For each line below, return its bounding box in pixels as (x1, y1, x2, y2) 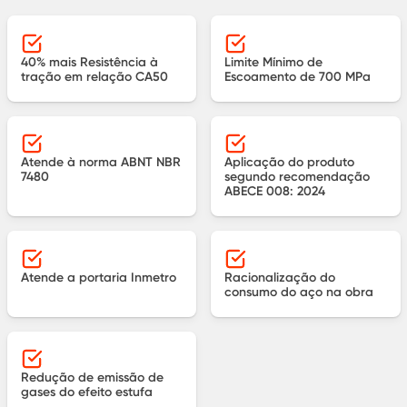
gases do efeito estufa (20, 383, 153, 401)
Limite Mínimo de (224, 53, 323, 70)
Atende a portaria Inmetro (20, 268, 176, 285)
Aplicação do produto (224, 154, 354, 171)
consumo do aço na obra (224, 283, 373, 300)
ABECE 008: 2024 (224, 183, 325, 200)
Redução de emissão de (20, 369, 164, 386)
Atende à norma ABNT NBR (20, 154, 181, 171)
